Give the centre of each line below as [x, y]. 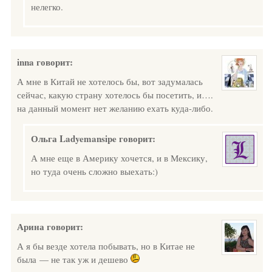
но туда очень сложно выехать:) [94, 171]
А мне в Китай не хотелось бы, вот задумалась [110, 81]
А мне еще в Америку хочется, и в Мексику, [119, 158]
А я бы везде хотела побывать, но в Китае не [106, 246]
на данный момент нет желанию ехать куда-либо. [115, 108]
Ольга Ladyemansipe [74, 138]
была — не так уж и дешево [74, 259]
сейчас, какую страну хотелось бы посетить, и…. [115, 95]
